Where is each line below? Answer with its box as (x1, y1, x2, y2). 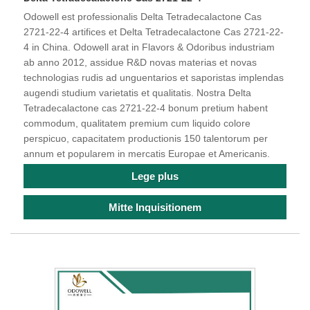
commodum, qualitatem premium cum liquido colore (24, 118, 250, 129)
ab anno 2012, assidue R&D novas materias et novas (24, 57, 257, 69)
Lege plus (131, 170, 179, 182)
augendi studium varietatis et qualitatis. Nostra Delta (24, 87, 251, 99)
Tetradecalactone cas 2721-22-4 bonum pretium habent (24, 102, 268, 114)
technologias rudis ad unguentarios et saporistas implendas (24, 72, 284, 84)
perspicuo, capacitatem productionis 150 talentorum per (24, 133, 268, 145)
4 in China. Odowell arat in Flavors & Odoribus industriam (24, 42, 275, 53)
